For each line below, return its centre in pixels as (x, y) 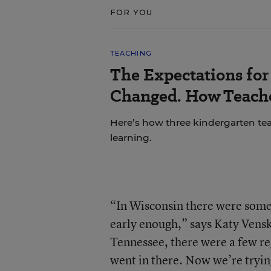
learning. (131, 138)
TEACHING (131, 53)
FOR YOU (131, 12)
